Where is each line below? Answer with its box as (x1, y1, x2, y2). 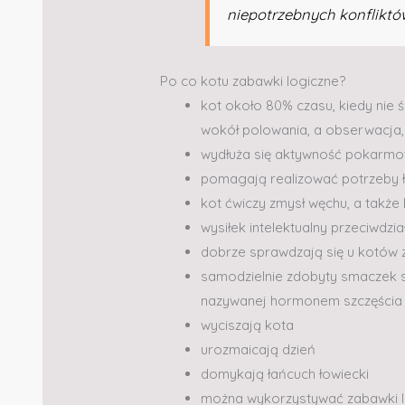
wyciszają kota (201, 316, 295, 334)
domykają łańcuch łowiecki (201, 364, 370, 382)
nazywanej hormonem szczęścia (201, 291, 403, 309)
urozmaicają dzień (201, 340, 316, 358)
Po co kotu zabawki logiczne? (160, 71, 346, 89)
